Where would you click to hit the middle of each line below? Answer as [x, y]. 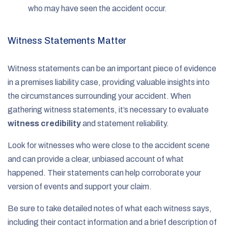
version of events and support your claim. [80, 186]
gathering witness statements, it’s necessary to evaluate [108, 109]
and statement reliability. [126, 123]
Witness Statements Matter [67, 40]
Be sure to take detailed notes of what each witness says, [110, 208]
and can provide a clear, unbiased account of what [96, 159]
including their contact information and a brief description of [112, 222]
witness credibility [44, 123]
